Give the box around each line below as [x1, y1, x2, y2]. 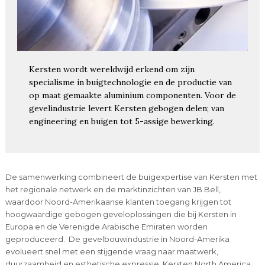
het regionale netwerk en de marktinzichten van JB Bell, [5, 184, 221, 194]
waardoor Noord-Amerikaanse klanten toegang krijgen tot [5, 196, 231, 206]
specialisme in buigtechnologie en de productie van [28, 76, 232, 88]
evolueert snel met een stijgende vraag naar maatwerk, [5, 246, 218, 256]
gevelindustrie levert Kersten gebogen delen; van [28, 102, 224, 114]
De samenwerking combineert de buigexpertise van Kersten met [5, 172, 257, 182]
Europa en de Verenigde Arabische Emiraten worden [5, 221, 208, 231]
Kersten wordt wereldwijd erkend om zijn [28, 63, 195, 75]
